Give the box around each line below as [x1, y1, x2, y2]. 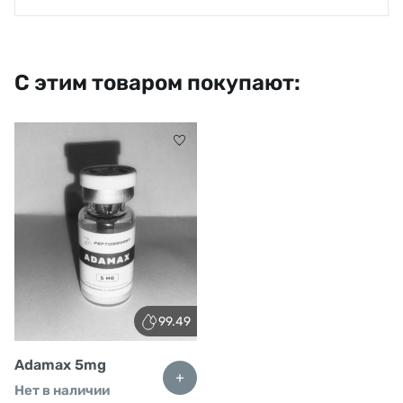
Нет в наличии [14, 382, 110, 399]
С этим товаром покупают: [14, 70, 300, 95]
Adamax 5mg [14, 356, 106, 373]
